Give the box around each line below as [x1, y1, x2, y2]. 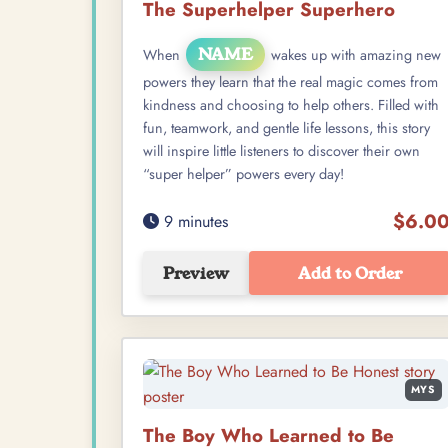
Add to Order [297, 261, 402, 285]
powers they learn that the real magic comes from [143, 72, 438, 93]
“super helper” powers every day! [143, 164, 344, 185]
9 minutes [159, 209, 228, 233]
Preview [163, 261, 229, 285]
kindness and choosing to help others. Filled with [143, 95, 439, 116]
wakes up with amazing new [267, 45, 441, 66]
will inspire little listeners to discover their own [143, 141, 420, 162]
